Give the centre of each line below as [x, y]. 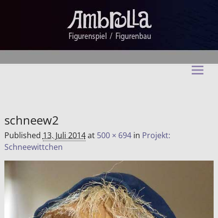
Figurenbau [49, 99]
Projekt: [156, 135]
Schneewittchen [33, 147]
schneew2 [31, 120]
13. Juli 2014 [64, 135]
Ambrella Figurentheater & [95, 85]
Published [23, 135]
